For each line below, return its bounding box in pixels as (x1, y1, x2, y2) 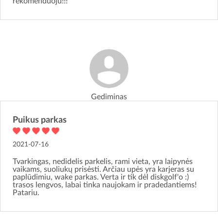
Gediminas (91, 93, 127, 101)
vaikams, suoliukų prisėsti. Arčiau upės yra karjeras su (13, 165, 194, 174)
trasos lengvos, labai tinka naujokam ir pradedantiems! (13, 181, 197, 189)
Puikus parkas (13, 116, 67, 125)
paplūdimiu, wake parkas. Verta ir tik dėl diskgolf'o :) (13, 173, 189, 182)
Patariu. (13, 189, 39, 197)
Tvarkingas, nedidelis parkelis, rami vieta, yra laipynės (13, 158, 193, 166)
